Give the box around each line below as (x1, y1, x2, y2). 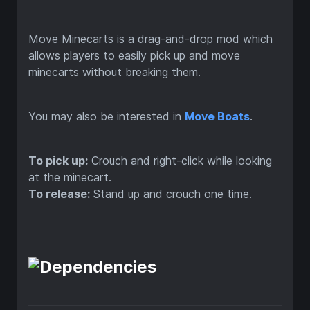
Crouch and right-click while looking (88, 154, 272, 167)
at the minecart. (28, 170, 111, 184)
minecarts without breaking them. (28, 65, 201, 79)
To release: (28, 187, 90, 201)
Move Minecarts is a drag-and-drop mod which (28, 32, 273, 46)
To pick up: (28, 154, 88, 167)
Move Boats (185, 109, 250, 123)
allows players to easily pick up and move (28, 48, 240, 62)
